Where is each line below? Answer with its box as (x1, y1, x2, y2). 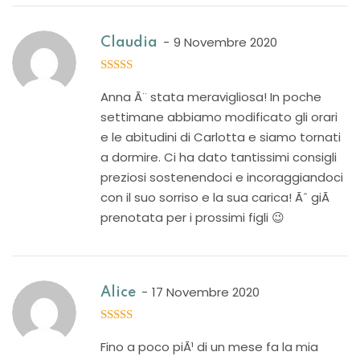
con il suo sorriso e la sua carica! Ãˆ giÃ (100, 189, 333, 206)
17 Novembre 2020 (152, 284, 260, 301)
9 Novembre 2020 (174, 34, 277, 51)
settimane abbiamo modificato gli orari (100, 108, 337, 125)
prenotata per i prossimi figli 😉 (100, 209, 284, 226)
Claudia (100, 35, 157, 50)
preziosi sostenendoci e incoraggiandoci (100, 169, 343, 186)
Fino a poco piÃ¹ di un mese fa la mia (100, 338, 318, 355)
